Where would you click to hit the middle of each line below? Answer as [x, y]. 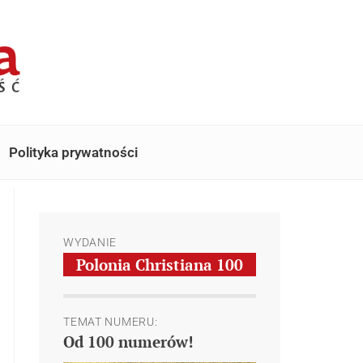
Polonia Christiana [147, 265]
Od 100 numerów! [129, 342]
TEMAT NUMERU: [111, 322]
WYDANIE [90, 243]
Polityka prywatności [73, 153]
